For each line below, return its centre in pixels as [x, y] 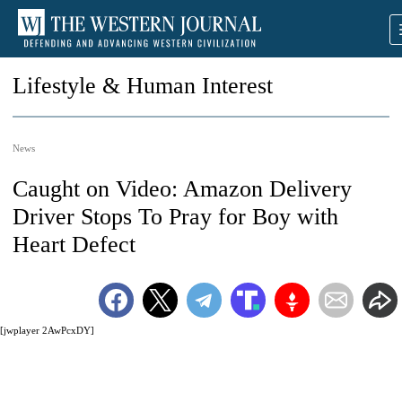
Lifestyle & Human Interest [143, 86]
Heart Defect [74, 245]
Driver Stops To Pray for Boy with [175, 217]
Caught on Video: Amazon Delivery [182, 189]
